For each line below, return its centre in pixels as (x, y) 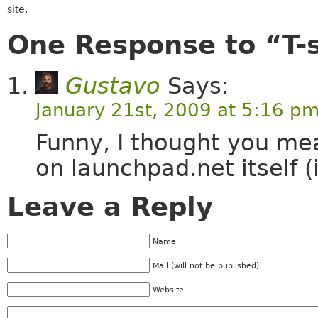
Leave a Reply (110, 207)
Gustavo (113, 86)
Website (168, 290)
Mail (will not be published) (205, 265)
